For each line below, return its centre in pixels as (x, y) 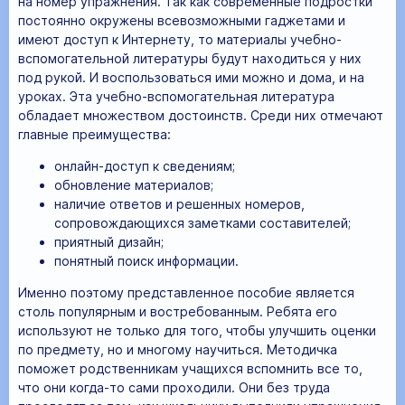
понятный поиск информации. (146, 260)
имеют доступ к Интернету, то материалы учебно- (180, 39)
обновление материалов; (134, 184)
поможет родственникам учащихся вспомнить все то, (190, 368)
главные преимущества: (94, 134)
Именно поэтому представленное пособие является (186, 292)
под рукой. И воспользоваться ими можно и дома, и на (191, 77)
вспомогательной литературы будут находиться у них (190, 58)
